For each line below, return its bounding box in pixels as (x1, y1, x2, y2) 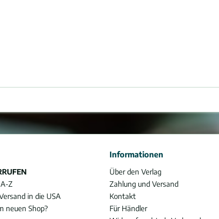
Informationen (109, 150, 163, 159)
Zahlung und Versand (109, 179, 178, 188)
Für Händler (109, 204, 147, 213)
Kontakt (109, 192, 136, 200)
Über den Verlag (109, 167, 161, 176)
